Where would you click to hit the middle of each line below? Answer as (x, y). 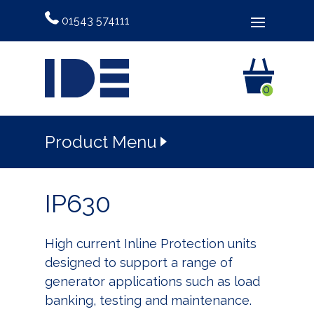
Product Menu (101, 142)
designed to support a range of (139, 262)
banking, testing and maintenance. (148, 300)
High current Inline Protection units (151, 243)
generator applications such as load (152, 281)
